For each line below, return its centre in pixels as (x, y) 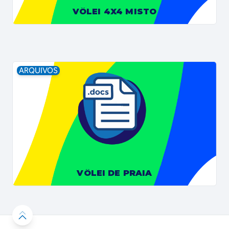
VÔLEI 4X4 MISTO (114, 12)
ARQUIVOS (38, 70)
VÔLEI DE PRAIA (114, 173)
